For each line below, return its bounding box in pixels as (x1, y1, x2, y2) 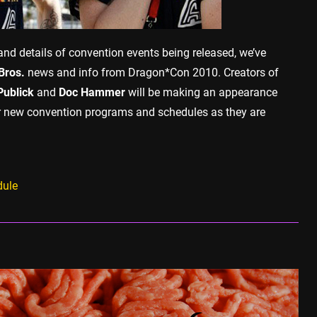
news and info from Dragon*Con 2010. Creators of (25, 65, 279, 79)
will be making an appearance (125, 85, 277, 99)
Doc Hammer (59, 85, 125, 99)
